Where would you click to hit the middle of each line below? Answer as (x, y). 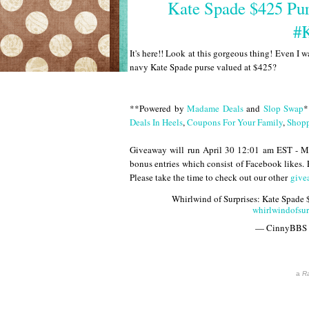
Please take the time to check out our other (210, 178)
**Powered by (158, 109)
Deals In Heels (156, 122)
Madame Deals (215, 109)
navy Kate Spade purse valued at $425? (203, 67)
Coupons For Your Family (235, 122)
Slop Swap (283, 109)
